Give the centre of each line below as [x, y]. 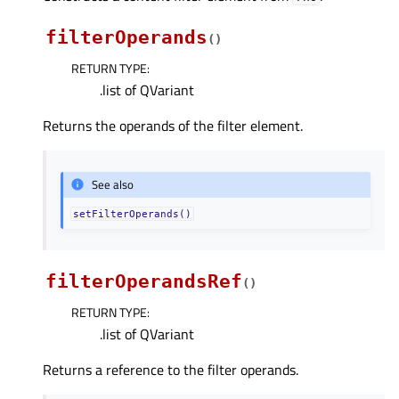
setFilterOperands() [133, 213]
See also [113, 185]
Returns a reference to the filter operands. [171, 369]
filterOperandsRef [144, 281]
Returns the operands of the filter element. [173, 125]
